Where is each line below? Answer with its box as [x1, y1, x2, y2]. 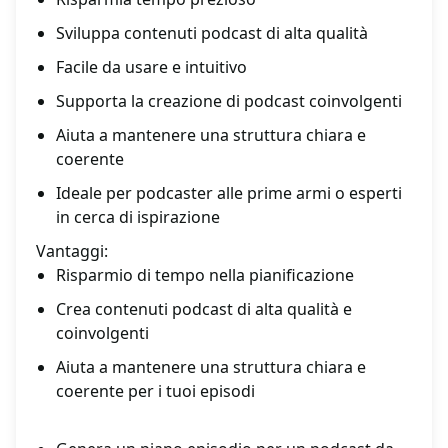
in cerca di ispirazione [56, 206, 220, 229]
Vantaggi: [36, 240, 108, 263]
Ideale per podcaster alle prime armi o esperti [56, 182, 402, 205]
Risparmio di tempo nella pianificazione [56, 264, 354, 287]
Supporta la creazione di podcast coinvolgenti [56, 90, 402, 113]
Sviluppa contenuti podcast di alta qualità [56, 22, 368, 45]
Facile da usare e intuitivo [56, 56, 247, 79]
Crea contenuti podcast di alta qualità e [56, 298, 352, 321]
